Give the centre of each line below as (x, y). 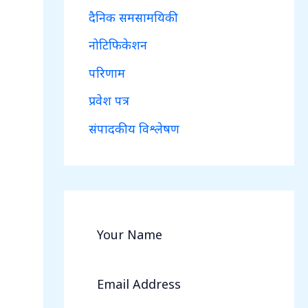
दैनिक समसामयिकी (133, 17)
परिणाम (107, 73)
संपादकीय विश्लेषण (134, 128)
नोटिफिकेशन (118, 45)
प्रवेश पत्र (109, 100)
